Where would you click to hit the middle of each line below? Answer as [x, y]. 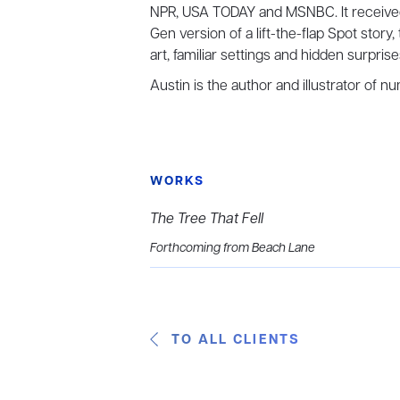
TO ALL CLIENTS [236, 340]
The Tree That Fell [207, 220]
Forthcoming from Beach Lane [233, 249]
